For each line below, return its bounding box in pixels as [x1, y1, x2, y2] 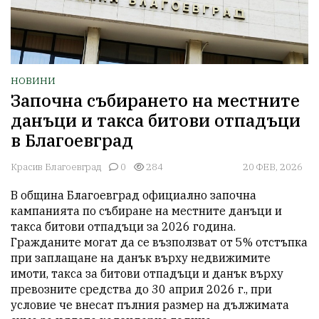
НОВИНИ [11, 74, 56, 87]
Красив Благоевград [11, 160, 101, 173]
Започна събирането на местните [11, 88, 300, 112]
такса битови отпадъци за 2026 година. [11, 219, 236, 234]
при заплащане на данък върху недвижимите [11, 250, 271, 265]
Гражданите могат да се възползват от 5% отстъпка [11, 234, 308, 249]
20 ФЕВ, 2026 [243, 160, 303, 173]
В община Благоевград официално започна [11, 187, 256, 202]
